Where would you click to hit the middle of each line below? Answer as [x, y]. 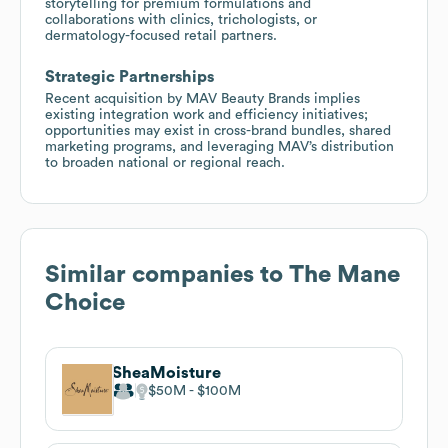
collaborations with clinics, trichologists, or [181, 19]
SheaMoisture [166, 372]
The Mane [344, 274]
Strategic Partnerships [129, 76]
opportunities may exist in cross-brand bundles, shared [218, 130]
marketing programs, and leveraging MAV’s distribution [219, 146]
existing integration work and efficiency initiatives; [206, 114]
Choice [85, 302]
